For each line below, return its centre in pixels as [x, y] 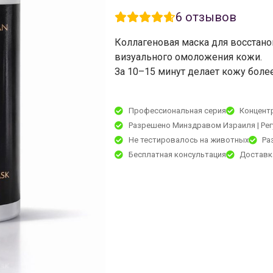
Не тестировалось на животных [188, 140]
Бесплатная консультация [177, 154]
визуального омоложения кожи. [188, 57]
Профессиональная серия [177, 110]
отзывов [209, 17]
